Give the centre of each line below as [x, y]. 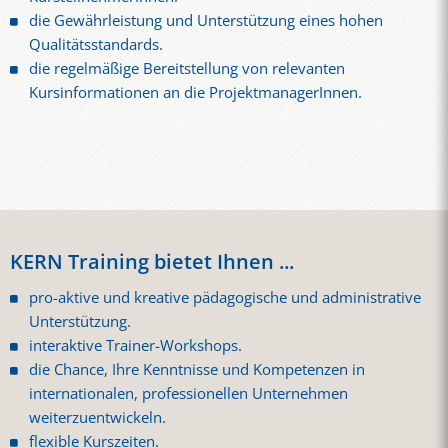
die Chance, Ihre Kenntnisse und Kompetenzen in [197, 370]
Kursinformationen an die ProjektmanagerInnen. [196, 92]
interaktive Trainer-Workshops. [136, 346]
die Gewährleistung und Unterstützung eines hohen [206, 20]
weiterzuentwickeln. [98, 418]
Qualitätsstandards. [96, 44]
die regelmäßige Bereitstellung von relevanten [187, 68]
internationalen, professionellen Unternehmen [189, 394]
